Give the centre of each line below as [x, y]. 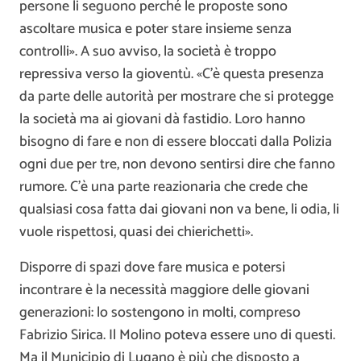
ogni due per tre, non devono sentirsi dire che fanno [177, 164]
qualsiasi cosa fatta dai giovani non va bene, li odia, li [179, 209]
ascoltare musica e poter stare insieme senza [156, 29]
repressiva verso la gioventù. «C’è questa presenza [172, 74]
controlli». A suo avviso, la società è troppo [148, 51]
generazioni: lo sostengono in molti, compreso [160, 312]
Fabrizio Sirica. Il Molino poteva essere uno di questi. [177, 335]
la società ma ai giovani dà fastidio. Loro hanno [162, 119]
